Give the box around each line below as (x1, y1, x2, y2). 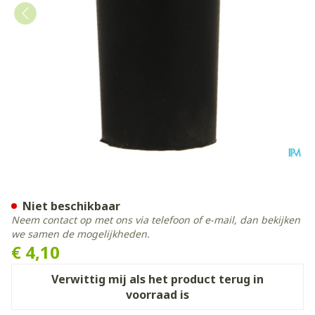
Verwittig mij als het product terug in (51, 271, 264, 287)
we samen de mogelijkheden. (11, 227, 150, 240)
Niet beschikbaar (22, 198, 120, 214)
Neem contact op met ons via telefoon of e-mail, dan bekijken (11, 213, 300, 226)
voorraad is (126, 287, 189, 302)
